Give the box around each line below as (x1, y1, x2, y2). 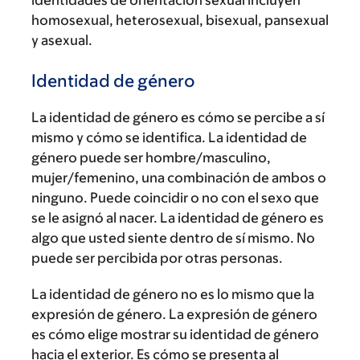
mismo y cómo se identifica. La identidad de (31, 129, 307, 145)
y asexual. (31, 32, 92, 48)
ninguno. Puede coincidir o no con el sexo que (31, 190, 319, 206)
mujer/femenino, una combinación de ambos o (31, 170, 326, 186)
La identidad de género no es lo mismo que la (31, 286, 314, 302)
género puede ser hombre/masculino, (31, 149, 271, 166)
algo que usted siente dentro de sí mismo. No (31, 230, 315, 246)
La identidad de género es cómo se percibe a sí (31, 109, 325, 125)
